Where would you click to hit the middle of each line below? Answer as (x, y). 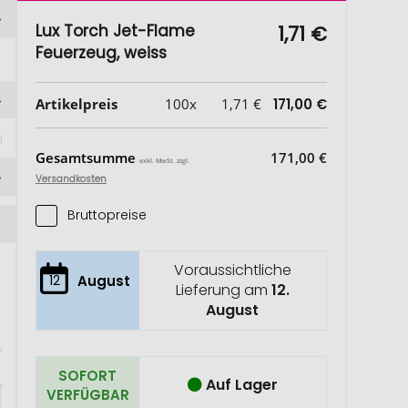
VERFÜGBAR (87, 395)
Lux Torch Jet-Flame (115, 31)
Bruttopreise (107, 215)
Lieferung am (223, 290)
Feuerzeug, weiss (101, 53)
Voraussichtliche (232, 270)
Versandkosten (71, 179)
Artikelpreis (76, 104)
